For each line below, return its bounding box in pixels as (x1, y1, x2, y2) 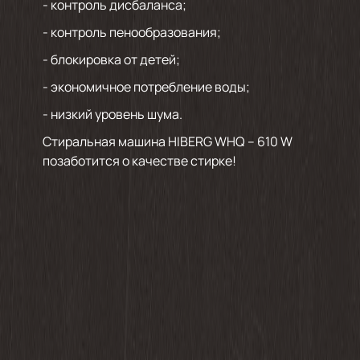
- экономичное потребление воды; (42, 78, 250, 96)
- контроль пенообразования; (42, 23, 221, 41)
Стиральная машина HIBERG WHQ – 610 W (42, 133, 292, 150)
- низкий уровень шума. (42, 105, 182, 123)
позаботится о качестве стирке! (42, 152, 236, 170)
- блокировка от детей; (42, 51, 180, 68)
